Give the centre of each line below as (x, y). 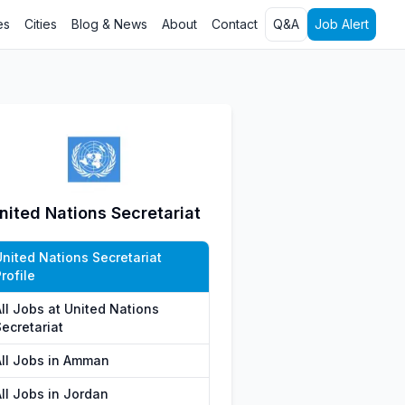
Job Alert (342, 24)
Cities (41, 24)
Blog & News (109, 24)
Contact (235, 24)
